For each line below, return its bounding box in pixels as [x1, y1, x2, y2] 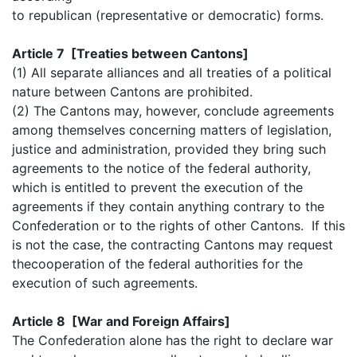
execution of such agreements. [12, 274, 198, 291]
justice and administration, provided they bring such [12, 140, 326, 157]
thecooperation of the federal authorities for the [12, 255, 303, 272]
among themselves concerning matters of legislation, [12, 121, 331, 138]
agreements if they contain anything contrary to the [12, 198, 324, 214]
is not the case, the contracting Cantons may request [12, 236, 333, 253]
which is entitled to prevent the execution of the [12, 178, 303, 195]
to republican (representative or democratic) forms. [12, 6, 324, 23]
